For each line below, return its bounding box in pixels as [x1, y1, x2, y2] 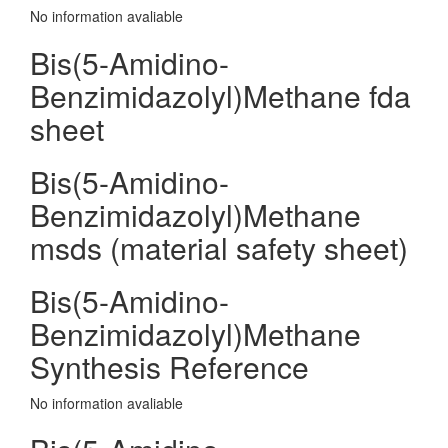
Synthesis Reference [30, 345, 309, 388]
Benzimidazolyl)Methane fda [30, 74, 411, 117]
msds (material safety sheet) [30, 226, 408, 269]
